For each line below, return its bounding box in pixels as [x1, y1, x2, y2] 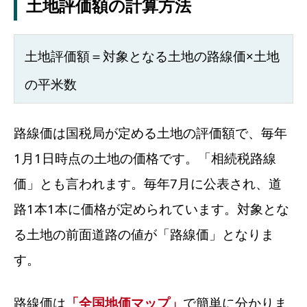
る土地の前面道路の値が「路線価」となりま [14, 225, 274, 243]
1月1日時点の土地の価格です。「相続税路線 [14, 149, 276, 167]
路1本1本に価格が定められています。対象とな [14, 199, 289, 217]
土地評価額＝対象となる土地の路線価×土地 [25, 47, 280, 64]
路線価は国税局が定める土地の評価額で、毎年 [14, 123, 287, 141]
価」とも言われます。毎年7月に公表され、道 [14, 174, 282, 192]
